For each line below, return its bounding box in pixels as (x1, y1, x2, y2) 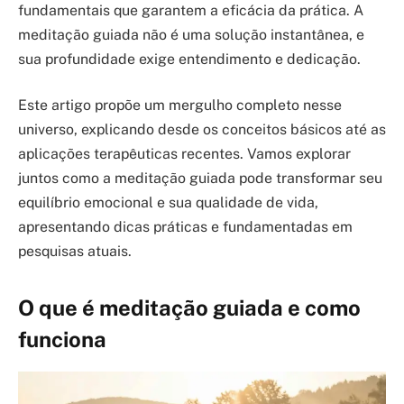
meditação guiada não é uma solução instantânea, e (18, 25, 364, 43)
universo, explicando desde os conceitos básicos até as (18, 121, 386, 139)
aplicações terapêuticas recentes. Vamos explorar (18, 145, 351, 163)
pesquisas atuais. (18, 243, 132, 261)
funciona (18, 326, 106, 353)
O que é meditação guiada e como (18, 295, 361, 321)
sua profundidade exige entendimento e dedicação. (18, 50, 361, 68)
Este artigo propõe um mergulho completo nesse (18, 96, 342, 115)
